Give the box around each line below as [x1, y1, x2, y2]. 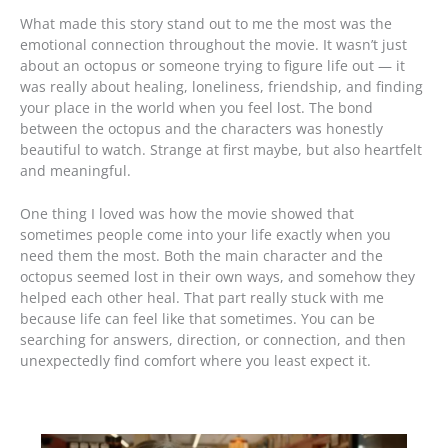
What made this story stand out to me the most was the [20, 13, 392, 33]
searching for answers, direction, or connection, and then [20, 329, 406, 349]
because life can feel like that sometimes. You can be [20, 308, 375, 328]
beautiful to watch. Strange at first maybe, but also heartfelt [20, 139, 422, 159]
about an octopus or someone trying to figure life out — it [20, 55, 405, 75]
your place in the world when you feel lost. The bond [20, 97, 373, 117]
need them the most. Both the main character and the [20, 245, 383, 265]
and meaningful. [20, 160, 131, 180]
